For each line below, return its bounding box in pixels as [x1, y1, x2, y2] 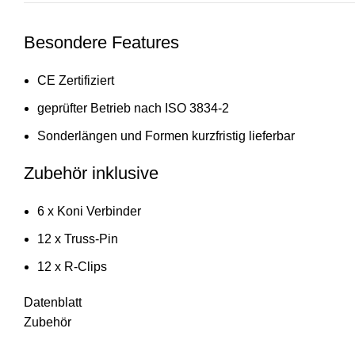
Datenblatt [24, 295, 82, 309]
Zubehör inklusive [24, 162, 158, 183]
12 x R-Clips [37, 259, 107, 273]
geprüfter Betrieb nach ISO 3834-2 [37, 101, 229, 115]
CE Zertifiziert [37, 73, 114, 87]
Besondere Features [24, 32, 179, 52]
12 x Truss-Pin [37, 231, 118, 246]
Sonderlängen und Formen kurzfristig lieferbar [37, 128, 295, 143]
